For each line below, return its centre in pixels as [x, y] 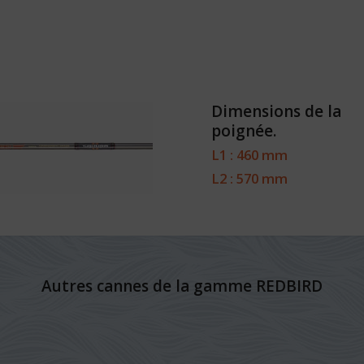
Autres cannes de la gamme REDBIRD [182, 286]
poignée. [244, 131]
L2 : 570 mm [250, 179]
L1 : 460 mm [250, 155]
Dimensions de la [277, 112]
